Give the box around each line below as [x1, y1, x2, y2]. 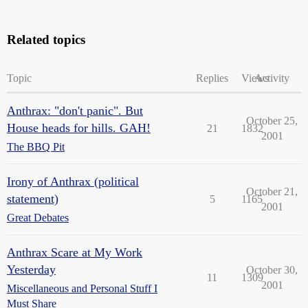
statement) [7, 192, 58, 206]
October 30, [246, 264, 298, 276]
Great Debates [7, 212, 69, 223]
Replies [196, 72, 228, 84]
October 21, [246, 186, 298, 197]
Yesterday [7, 263, 56, 276]
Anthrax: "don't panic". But [7, 104, 143, 118]
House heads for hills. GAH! [7, 121, 151, 135]
